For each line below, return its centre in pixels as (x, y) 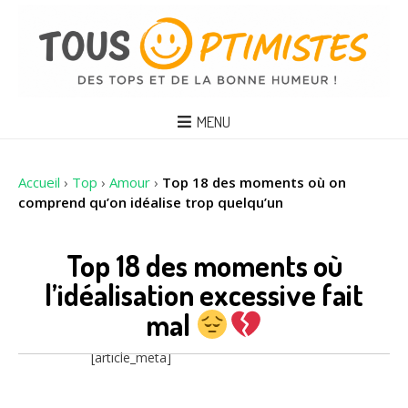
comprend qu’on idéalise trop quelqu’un (151, 202)
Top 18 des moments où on (254, 182)
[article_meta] (131, 358)
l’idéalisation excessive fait (204, 295)
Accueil (39, 182)
